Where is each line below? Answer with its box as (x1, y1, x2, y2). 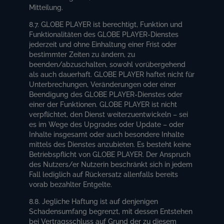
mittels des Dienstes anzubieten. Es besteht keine (29, 140, 191, 148)
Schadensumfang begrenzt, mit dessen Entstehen (29, 207, 193, 215)
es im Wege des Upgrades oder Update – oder (29, 120, 184, 128)
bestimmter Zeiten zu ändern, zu (29, 50, 135, 58)
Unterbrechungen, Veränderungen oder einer (29, 80, 176, 88)
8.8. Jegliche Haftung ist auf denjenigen (29, 197, 158, 205)
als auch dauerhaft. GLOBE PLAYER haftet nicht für (29, 70, 195, 78)
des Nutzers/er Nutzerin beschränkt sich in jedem (29, 160, 193, 168)
